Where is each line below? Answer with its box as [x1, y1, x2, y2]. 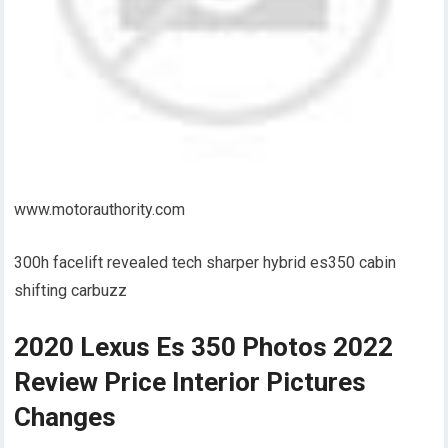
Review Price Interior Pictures [14, 366, 367, 397]
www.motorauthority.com [14, 199, 186, 219]
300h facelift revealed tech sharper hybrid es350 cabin [14, 252, 397, 272]
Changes [14, 401, 117, 432]
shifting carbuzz [14, 280, 128, 300]
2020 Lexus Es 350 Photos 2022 [14, 331, 394, 362]
